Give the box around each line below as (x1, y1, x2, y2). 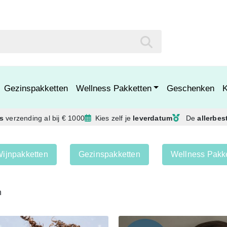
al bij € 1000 (44, 114, 85, 122)
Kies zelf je (95, 114, 133, 122)
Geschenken (167, 83, 215, 93)
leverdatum (133, 114, 173, 122)
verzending (4, 114, 45, 122)
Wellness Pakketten (75, 83, 152, 93)
